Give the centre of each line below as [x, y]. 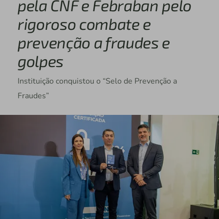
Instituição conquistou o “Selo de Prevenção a [97, 81]
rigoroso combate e [84, 24]
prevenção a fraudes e [94, 42]
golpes [40, 61]
